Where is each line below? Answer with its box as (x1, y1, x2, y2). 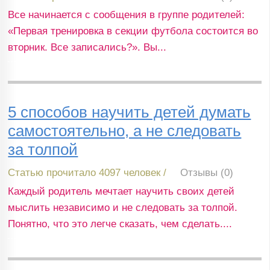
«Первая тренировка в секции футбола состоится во (8, 25, 259, 37)
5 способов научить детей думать (8, 103, 251, 121)
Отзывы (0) (180, 166, 234, 178)
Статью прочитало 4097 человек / (8, 166, 167, 178)
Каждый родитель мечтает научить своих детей (8, 185, 235, 197)
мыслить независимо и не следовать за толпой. (8, 201, 238, 213)
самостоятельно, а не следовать (8, 122, 242, 139)
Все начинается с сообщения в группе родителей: (8, 9, 245, 21)
